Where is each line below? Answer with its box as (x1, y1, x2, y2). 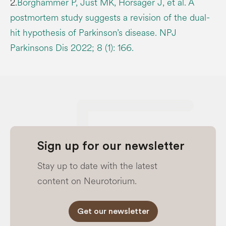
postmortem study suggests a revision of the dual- (10, 11, 210, 24)
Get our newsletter (77, 207, 149, 215)
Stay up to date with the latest (37, 159, 157, 173)
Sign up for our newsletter (37, 140, 185, 152)
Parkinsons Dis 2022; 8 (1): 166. (10, 41, 134, 54)
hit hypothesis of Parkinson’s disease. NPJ (10, 26, 177, 39)
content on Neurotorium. (37, 174, 137, 188)
